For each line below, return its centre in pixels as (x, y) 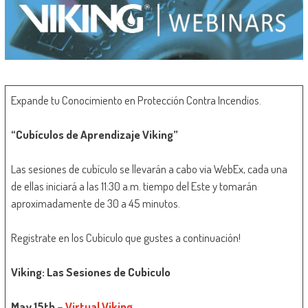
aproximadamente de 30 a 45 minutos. (96, 203)
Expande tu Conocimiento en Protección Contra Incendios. (136, 100)
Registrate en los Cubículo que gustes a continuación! (126, 238)
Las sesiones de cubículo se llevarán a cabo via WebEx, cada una (150, 169)
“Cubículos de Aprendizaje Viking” (95, 135)
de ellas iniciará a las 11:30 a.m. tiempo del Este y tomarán (134, 186)
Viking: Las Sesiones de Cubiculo (91, 272)
